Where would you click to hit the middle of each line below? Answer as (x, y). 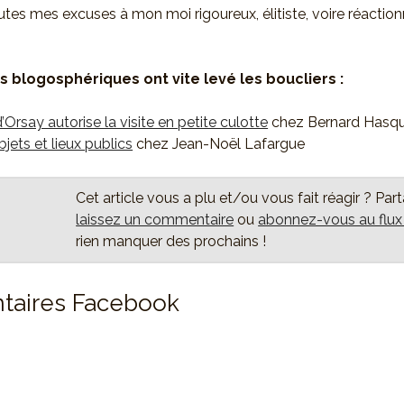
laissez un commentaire (155, 219)
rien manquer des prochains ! (171, 241)
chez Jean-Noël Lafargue (219, 143)
